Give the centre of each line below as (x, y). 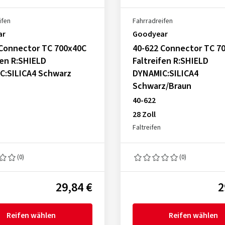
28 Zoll (144, 115)
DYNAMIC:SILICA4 (165, 74)
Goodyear (150, 34)
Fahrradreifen (152, 21)
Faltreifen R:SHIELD (170, 61)
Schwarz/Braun (162, 86)
